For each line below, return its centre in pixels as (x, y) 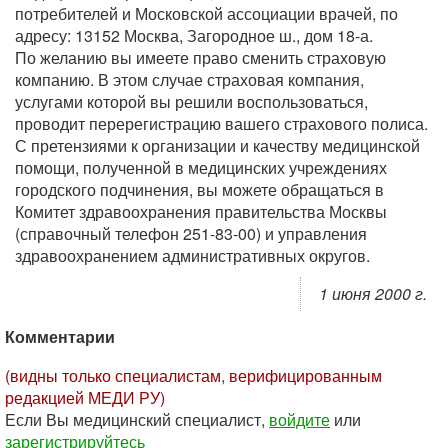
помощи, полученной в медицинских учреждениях (201, 167)
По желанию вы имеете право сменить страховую (200, 57)
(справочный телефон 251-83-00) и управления (191, 233)
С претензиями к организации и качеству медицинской (217, 145)
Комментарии (60, 336)
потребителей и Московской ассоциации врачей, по (206, 13)
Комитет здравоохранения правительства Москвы (201, 211)
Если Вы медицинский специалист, (137, 419)
